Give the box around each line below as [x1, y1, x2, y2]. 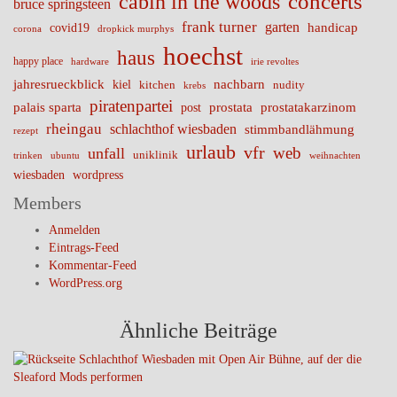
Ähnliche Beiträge [120, 319, 277, 342]
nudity [273, 78, 305, 91]
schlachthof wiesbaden [110, 121, 237, 136]
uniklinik [133, 149, 178, 161]
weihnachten [309, 151, 361, 160]
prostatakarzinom [261, 100, 356, 114]
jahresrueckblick [13, 77, 105, 91]
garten [265, 19, 300, 35]
